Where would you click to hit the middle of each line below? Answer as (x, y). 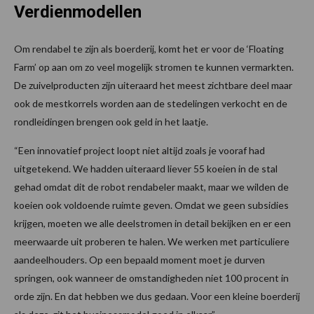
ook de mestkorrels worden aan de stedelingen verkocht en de (151, 103)
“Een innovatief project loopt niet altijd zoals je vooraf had (139, 150)
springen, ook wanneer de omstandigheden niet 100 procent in (151, 278)
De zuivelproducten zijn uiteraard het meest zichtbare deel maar (153, 85)
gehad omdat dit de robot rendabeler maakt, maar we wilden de (151, 186)
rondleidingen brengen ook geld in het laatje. (111, 121)
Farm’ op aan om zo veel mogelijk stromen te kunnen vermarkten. (154, 67)
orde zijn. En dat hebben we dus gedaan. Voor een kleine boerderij (157, 296)
